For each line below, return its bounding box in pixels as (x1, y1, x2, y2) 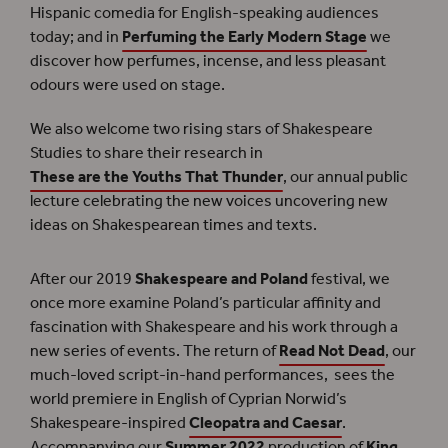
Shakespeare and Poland (135, 263, 311, 295)
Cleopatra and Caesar (189, 407, 342, 439)
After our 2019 (30, 263, 135, 295)
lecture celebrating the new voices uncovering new (30, 185, 388, 217)
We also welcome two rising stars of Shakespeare (30, 113, 373, 145)
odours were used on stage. (30, 69, 225, 101)
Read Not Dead (279, 335, 385, 367)
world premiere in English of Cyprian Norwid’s (30, 383, 347, 415)
